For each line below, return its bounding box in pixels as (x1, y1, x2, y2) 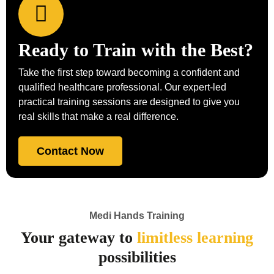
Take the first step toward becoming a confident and (18, 67, 240, 78)
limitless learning (137, 228, 253, 246)
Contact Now (37, 144, 104, 157)
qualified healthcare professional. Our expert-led (18, 81, 226, 92)
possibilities (98, 248, 176, 266)
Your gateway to (21, 228, 137, 246)
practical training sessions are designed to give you (18, 96, 240, 107)
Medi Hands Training (89, 210, 185, 221)
